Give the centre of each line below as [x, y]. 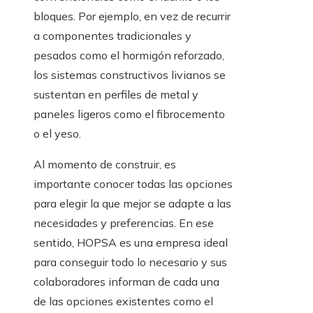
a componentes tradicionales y [112, 36]
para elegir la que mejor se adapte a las [132, 204]
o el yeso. [57, 134]
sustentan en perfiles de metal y [116, 95]
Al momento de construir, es [105, 165]
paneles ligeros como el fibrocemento [129, 114]
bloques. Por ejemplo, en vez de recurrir [132, 16]
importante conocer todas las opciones [133, 184]
